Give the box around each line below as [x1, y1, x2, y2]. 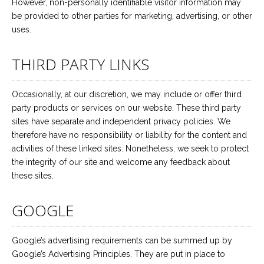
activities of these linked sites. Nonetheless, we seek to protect [12, 144, 249, 153]
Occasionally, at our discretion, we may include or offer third [12, 90, 242, 99]
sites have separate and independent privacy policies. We [12, 117, 230, 126]
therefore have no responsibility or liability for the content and [12, 130, 247, 140]
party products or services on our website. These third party [12, 103, 241, 113]
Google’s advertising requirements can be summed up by [12, 236, 232, 245]
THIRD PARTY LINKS [12, 54, 149, 75]
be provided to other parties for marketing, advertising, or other [12, 11, 252, 21]
